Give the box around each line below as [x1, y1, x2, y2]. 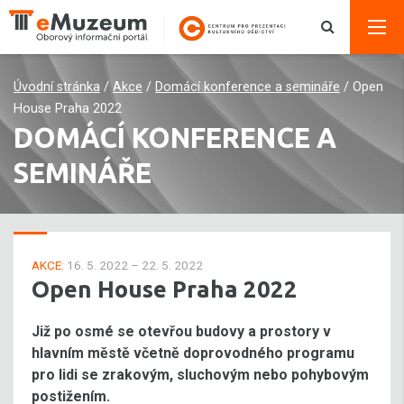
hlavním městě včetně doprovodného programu [32, 344, 354, 362]
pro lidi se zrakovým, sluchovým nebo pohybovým [32, 366, 369, 383]
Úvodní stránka [14, 79, 100, 95]
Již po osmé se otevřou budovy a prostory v [32, 323, 331, 340]
